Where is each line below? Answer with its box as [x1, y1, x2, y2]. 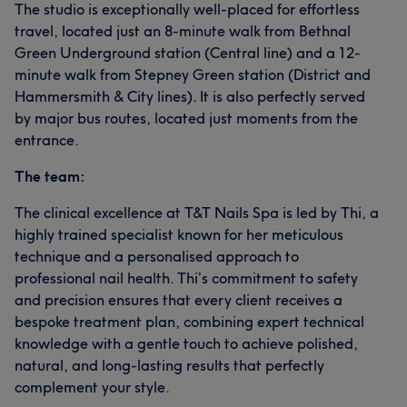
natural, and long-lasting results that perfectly [15, 356, 324, 374]
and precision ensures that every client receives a [15, 291, 342, 309]
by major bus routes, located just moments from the [15, 109, 358, 127]
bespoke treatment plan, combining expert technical [15, 313, 364, 331]
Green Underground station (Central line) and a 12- [15, 44, 361, 62]
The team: [15, 167, 85, 185]
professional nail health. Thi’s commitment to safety [15, 269, 358, 287]
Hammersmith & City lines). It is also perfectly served [15, 87, 365, 105]
